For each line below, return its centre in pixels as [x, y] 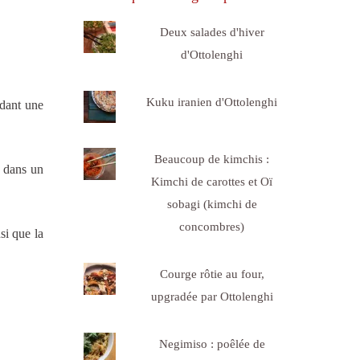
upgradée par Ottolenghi [212, 296]
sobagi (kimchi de [212, 204]
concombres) [212, 226]
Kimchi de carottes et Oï [212, 181]
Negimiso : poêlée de [212, 344]
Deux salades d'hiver [212, 32]
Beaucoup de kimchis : [212, 159]
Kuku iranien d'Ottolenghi [212, 102]
